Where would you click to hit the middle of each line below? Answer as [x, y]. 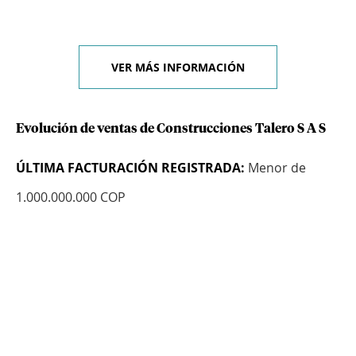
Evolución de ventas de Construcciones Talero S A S [171, 129]
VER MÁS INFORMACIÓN [178, 68]
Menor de [275, 168]
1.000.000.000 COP [71, 197]
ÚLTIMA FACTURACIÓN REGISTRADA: [130, 168]
